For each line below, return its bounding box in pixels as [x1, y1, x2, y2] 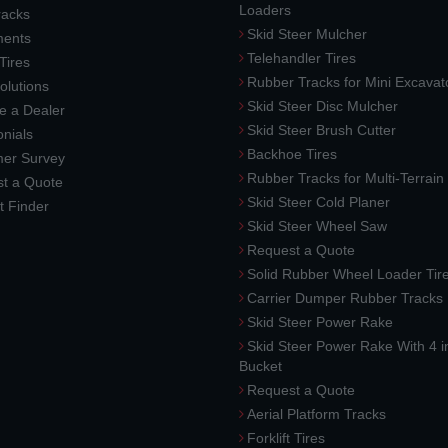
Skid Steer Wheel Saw [247, 218, 387, 234]
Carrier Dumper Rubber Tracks [247, 290, 443, 306]
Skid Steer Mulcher [247, 26, 367, 42]
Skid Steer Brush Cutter [247, 122, 396, 138]
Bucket [239, 358, 282, 374]
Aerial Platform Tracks [247, 406, 386, 422]
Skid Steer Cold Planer [247, 194, 390, 210]
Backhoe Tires [247, 146, 337, 162]
